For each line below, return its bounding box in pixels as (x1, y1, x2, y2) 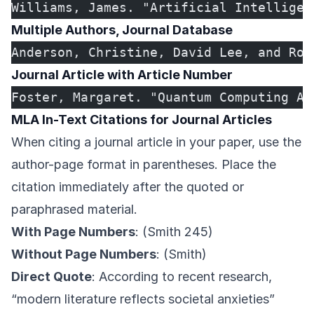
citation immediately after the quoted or (11, 179, 244, 195)
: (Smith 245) (135, 224, 213, 240)
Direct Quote (11, 269, 92, 285)
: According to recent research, (92, 269, 272, 285)
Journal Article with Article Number (11, 67, 233, 83)
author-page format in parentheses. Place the (11, 157, 276, 172)
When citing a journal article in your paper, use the (11, 135, 301, 150)
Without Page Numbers (11, 247, 156, 262)
